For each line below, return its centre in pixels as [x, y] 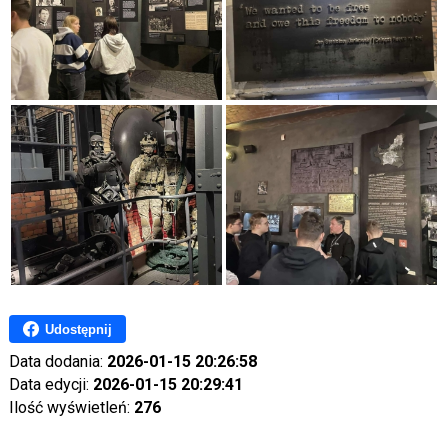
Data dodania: [57, 362]
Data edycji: [50, 385]
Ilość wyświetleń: [71, 408]
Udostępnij [78, 329]
